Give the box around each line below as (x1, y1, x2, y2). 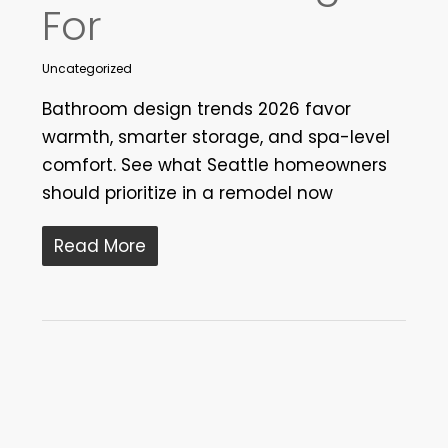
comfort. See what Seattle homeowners (41, 153, 387, 178)
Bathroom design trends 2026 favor (41, 97, 351, 122)
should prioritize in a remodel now (41, 181, 333, 206)
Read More (53, 234, 146, 259)
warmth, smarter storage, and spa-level (41, 125, 390, 150)
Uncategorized (41, 60, 132, 78)
